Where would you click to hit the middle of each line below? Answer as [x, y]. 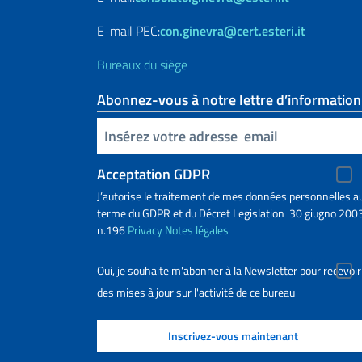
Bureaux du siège [142, 65]
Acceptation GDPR [154, 174]
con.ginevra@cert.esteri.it [233, 31]
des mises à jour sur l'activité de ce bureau [196, 292]
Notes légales [197, 230]
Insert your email [105, 135]
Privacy [145, 230]
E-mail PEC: [128, 31]
